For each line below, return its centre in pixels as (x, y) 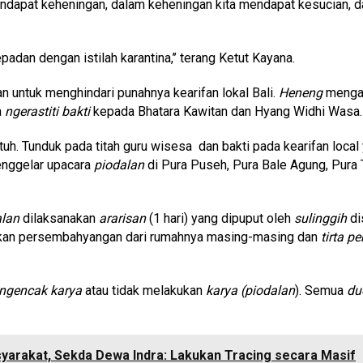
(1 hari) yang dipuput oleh (220, 218)
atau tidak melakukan (144, 290)
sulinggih (320, 218)
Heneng (301, 92)
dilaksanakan (59, 218)
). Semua (321, 290)
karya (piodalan (250, 290)
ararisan (122, 218)
